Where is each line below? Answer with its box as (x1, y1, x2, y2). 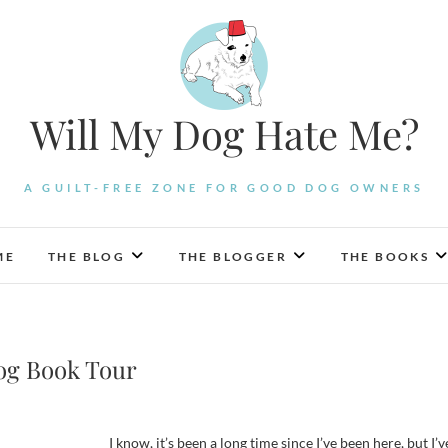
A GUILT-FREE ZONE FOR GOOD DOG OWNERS (23, 181, 425, 194)
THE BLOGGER (178, 249, 288, 264)
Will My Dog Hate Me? (29, 107, 419, 160)
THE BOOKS (340, 249, 430, 264)
